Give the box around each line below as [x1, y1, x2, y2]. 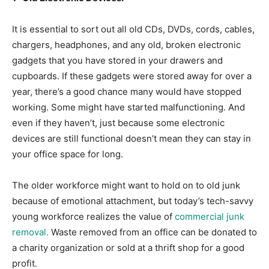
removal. [12, 226, 49, 238]
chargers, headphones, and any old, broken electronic [12, 38, 241, 50]
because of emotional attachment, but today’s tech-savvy [12, 195, 253, 207]
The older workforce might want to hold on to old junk [12, 179, 240, 191]
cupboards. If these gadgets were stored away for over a [12, 70, 252, 82]
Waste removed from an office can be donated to [49, 226, 257, 238]
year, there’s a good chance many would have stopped [12, 85, 241, 97]
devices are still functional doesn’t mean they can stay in [12, 132, 251, 144]
